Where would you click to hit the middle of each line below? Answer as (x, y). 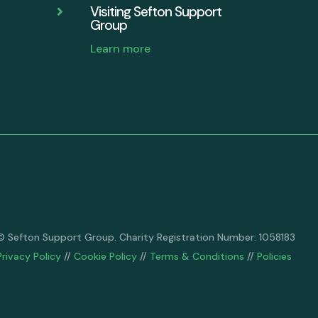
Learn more (121, 48)
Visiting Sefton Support (156, 11)
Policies (275, 257)
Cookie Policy (106, 257)
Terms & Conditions (197, 257)
